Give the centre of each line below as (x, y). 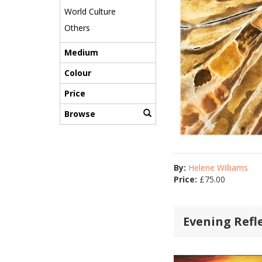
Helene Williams (218, 168)
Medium (81, 53)
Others (77, 28)
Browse (80, 114)
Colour (78, 73)
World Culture (90, 11)
